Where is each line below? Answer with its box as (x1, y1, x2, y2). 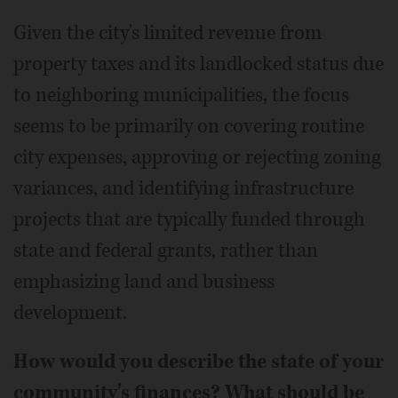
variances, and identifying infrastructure (13, 175, 354, 203)
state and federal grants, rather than (13, 237, 318, 265)
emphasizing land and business (13, 268, 275, 296)
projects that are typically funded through (13, 206, 365, 234)
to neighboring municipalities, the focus (13, 82, 349, 109)
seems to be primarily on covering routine (13, 113, 364, 140)
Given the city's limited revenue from (13, 20, 322, 47)
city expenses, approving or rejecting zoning (13, 144, 381, 171)
